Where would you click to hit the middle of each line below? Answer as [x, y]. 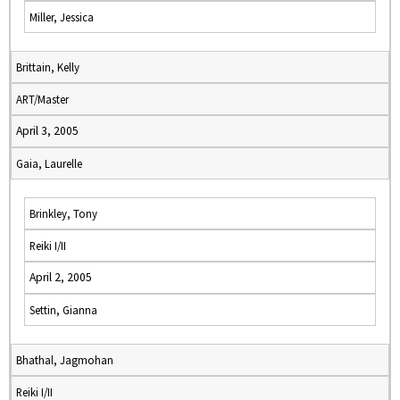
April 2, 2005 [61, 277]
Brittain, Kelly [48, 67]
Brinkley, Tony [63, 213]
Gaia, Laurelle [49, 163]
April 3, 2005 [47, 131]
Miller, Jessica [62, 17]
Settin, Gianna [63, 310]
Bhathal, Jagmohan [65, 360]
